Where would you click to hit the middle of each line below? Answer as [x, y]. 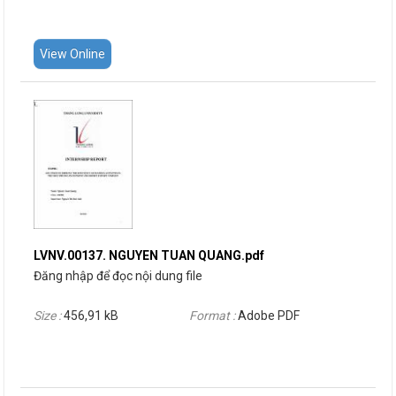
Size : [49, 315]
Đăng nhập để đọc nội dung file [118, 275]
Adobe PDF [269, 315]
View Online [72, 54]
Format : [213, 315]
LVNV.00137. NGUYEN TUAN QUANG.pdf [149, 255]
